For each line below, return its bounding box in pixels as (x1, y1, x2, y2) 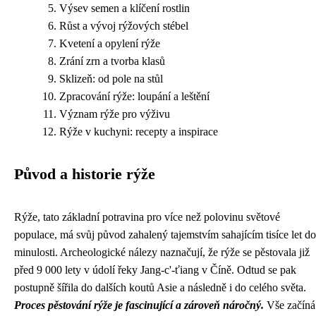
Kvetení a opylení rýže (59, 37, 160, 49)
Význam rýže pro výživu (59, 108, 170, 120)
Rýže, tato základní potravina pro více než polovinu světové (14, 211, 280, 223)
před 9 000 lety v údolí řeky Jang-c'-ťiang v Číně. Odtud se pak (14, 264, 296, 276)
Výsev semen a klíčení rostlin (59, 2, 190, 14)
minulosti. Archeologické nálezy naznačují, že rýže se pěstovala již (14, 246, 310, 258)
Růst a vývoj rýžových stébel (59, 20, 188, 32)
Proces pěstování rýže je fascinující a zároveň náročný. (14, 299, 264, 311)
